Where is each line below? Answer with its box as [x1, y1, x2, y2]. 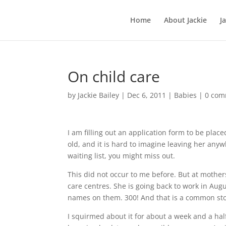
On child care [68, 66, 160, 87]
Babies [174, 90, 197, 100]
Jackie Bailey [78, 90, 120, 100]
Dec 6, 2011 [127, 90, 166, 100]
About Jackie [163, 15, 207, 25]
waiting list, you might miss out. [68, 151, 176, 160]
